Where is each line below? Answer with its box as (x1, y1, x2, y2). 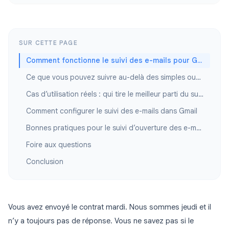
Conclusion (26, 157, 63, 167)
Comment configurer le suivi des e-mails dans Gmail (26, 106, 197, 116)
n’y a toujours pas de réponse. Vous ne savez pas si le (8, 216, 194, 226)
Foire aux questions (26, 140, 91, 150)
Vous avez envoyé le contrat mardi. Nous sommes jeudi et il (8, 202, 211, 212)
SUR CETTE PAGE (19, 39, 78, 47)
